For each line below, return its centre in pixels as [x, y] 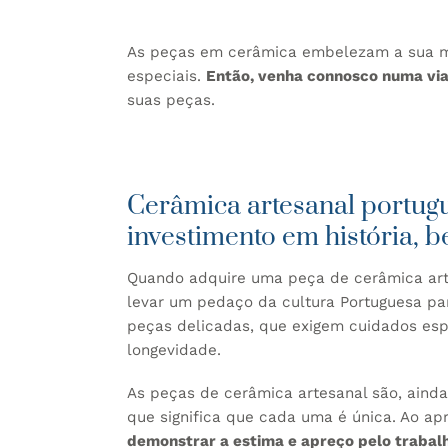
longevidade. [176, 349]
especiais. [166, 75]
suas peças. [171, 99]
